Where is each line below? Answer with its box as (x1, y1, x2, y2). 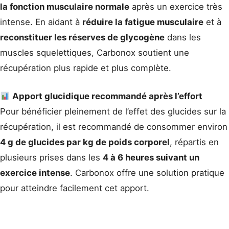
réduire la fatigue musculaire (82, 16, 203, 27)
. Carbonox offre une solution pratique (70, 168, 224, 178)
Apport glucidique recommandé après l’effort (12, 91, 203, 102)
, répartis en (170, 137, 219, 148)
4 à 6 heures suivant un (103, 152, 199, 163)
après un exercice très (129, 1, 222, 12)
